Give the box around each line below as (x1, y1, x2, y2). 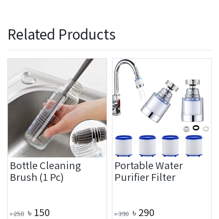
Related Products (7, 23, 116, 44)
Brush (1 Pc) (10, 169, 64, 184)
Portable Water (114, 157, 183, 172)
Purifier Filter (114, 169, 175, 184)
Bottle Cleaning (10, 157, 81, 172)
